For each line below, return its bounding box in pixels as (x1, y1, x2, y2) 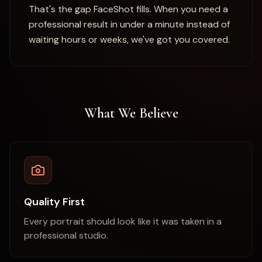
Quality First (24, 195, 85, 209)
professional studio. (24, 229, 108, 242)
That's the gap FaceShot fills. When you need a (29, 3, 228, 15)
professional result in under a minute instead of (29, 18, 230, 30)
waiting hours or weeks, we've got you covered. (29, 33, 230, 46)
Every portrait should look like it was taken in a (24, 215, 222, 227)
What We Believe (84, 105, 178, 122)
